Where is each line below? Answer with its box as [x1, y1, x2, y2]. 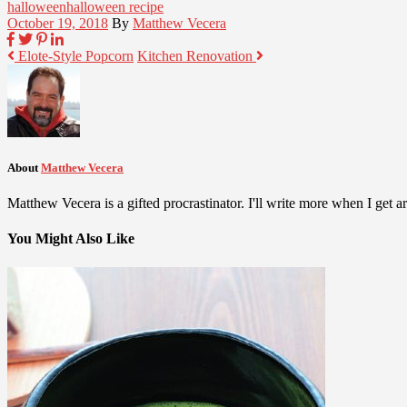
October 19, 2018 [7, 15, 108, 31]
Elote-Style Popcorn [15, 47, 134, 64]
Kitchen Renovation [137, 47, 256, 64]
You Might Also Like [7, 231, 134, 247]
